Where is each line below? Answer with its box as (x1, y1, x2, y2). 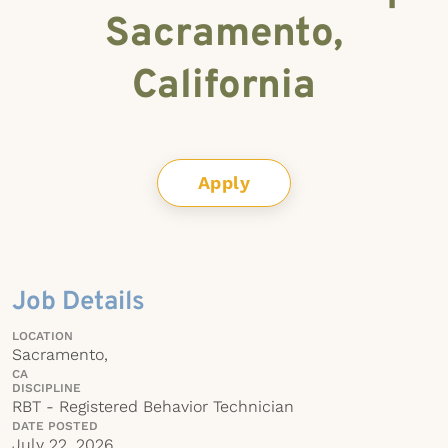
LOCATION (12, 329, 73, 343)
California (132, 62, 316, 112)
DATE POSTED (12, 419, 98, 433)
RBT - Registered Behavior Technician (12, 397, 294, 416)
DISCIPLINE (12, 381, 81, 395)
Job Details (12, 286, 145, 319)
